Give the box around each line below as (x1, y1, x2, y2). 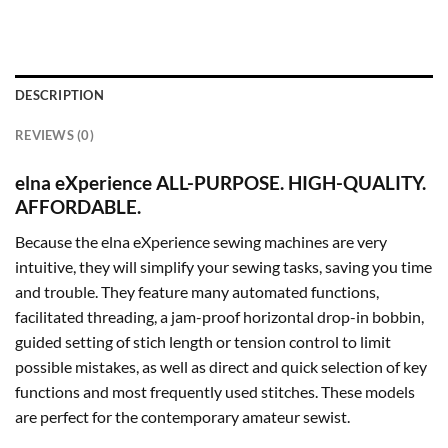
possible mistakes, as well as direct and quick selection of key (15, 356, 427, 376)
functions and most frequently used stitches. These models (15, 381, 415, 401)
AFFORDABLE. (15, 194, 141, 218)
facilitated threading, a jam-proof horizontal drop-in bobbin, (15, 306, 424, 326)
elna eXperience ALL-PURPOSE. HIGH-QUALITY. (15, 170, 426, 194)
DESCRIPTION (15, 86, 104, 103)
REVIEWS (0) (15, 126, 94, 143)
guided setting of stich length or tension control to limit (15, 331, 391, 351)
